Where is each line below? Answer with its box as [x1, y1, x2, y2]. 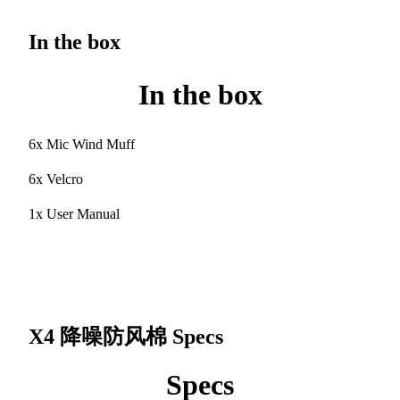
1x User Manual [29, 205, 120, 221]
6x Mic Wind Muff [29, 136, 135, 152]
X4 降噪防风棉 [29, 324, 172, 348]
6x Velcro [29, 171, 83, 187]
